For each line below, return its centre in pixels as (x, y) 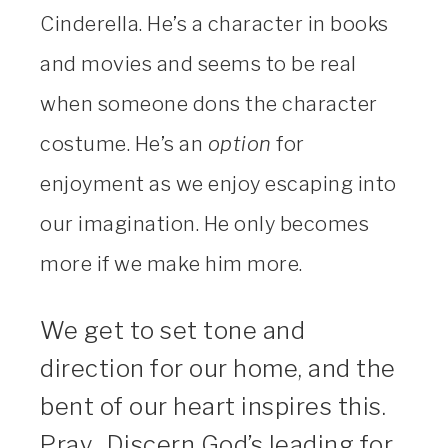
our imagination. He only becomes (204, 224)
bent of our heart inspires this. (216, 407)
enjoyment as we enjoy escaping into (218, 184)
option (239, 144)
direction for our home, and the (218, 369)
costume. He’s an (124, 144)
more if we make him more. (171, 264)
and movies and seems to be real (198, 64)
